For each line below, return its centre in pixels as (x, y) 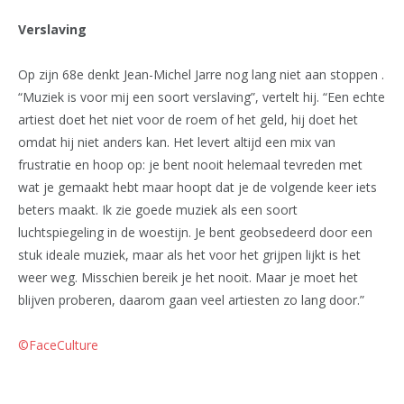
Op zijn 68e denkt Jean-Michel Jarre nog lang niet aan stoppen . (201, 75)
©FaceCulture (58, 345)
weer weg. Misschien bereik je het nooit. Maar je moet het (188, 278)
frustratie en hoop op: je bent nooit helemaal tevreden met (190, 165)
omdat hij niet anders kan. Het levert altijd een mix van (177, 142)
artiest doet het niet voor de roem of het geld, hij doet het (188, 120)
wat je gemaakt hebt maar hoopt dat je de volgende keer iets (197, 188)
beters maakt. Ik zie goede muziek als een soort (158, 210)
